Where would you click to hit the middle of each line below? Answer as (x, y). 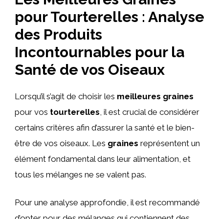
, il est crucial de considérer (150, 112)
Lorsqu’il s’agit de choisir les (66, 96)
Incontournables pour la (99, 52)
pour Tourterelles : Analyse (109, 17)
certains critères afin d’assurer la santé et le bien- (105, 127)
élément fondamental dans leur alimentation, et (103, 159)
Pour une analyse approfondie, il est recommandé (107, 202)
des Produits (58, 34)
